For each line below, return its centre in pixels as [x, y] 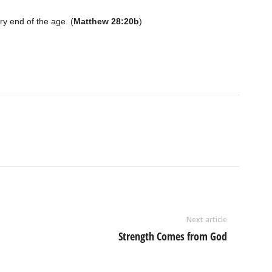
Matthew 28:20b [106, 22]
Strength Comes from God [172, 236]
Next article [206, 220]
